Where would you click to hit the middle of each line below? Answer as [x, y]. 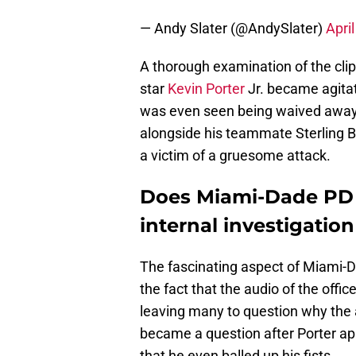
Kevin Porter [206, 89]
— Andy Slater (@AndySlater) [233, 29]
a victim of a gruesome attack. [235, 156]
